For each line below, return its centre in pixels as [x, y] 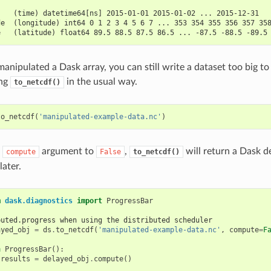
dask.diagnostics [38, 201]
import [89, 201]
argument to [67, 151]
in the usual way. [100, 81]
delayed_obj [66, 259]
